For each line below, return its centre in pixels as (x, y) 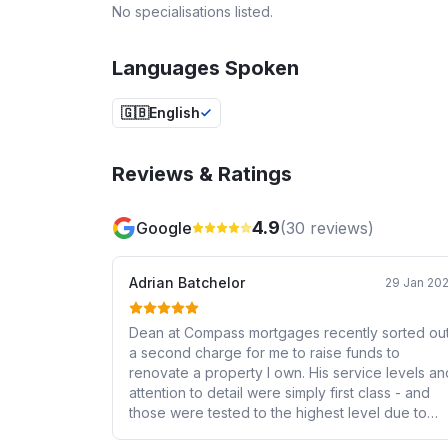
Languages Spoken (205, 67)
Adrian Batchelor (187, 282)
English (174, 112)
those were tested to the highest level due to (278, 412)
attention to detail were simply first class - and (279, 392)
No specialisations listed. (192, 11)
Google (164, 227)
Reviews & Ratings (202, 173)
